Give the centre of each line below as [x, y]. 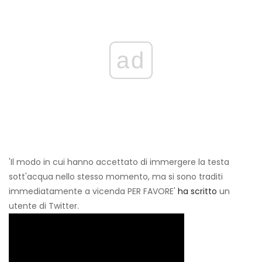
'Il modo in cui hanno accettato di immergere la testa [119, 162]
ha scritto [197, 192]
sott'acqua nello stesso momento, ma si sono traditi [116, 177]
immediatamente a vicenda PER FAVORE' [93, 192]
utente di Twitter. [44, 206]
